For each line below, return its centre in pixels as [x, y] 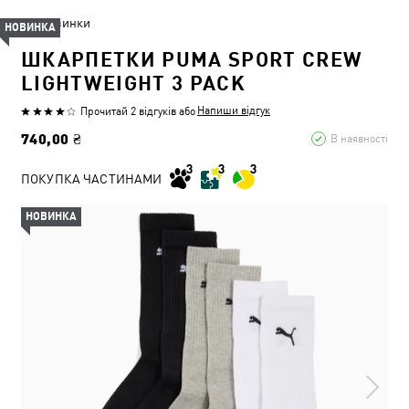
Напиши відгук [234, 110]
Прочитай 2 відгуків [128, 111]
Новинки [65, 23]
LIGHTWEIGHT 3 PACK [134, 83]
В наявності [359, 139]
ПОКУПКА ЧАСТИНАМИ [92, 178]
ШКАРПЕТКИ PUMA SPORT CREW [192, 59]
